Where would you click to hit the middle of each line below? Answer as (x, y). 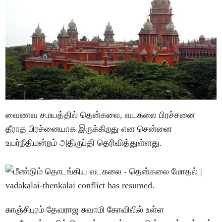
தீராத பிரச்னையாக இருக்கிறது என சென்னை (89, 129)
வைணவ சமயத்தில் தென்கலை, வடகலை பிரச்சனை (101, 115)
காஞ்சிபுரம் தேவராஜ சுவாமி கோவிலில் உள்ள (85, 209)
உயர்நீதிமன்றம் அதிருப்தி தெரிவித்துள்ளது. (84, 142)
